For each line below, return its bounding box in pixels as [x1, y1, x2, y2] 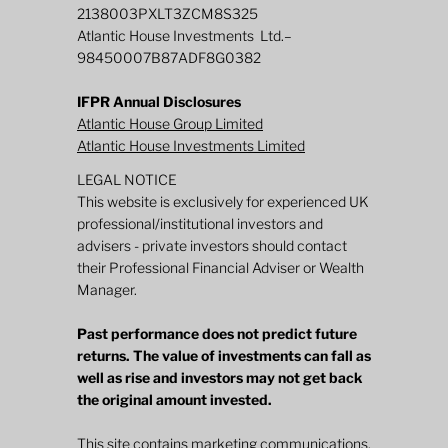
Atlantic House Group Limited [77, 115, 263, 133]
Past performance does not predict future [77, 325, 357, 343]
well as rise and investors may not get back [77, 369, 362, 387]
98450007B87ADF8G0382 [77, 49, 261, 67]
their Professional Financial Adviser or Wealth [77, 259, 364, 277]
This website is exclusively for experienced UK [77, 193, 369, 211]
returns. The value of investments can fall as [77, 347, 371, 365]
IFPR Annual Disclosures [77, 93, 241, 111]
